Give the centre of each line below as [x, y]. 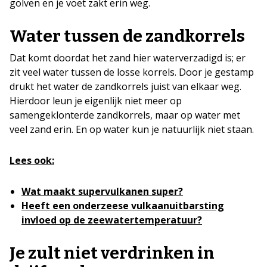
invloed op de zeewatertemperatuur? [112, 220]
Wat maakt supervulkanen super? [102, 191]
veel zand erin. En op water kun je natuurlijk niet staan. [132, 129]
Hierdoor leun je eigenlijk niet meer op [96, 100]
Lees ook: [32, 160]
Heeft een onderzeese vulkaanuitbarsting [123, 205]
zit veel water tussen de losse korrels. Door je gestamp [132, 72]
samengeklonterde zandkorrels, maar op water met [125, 115]
